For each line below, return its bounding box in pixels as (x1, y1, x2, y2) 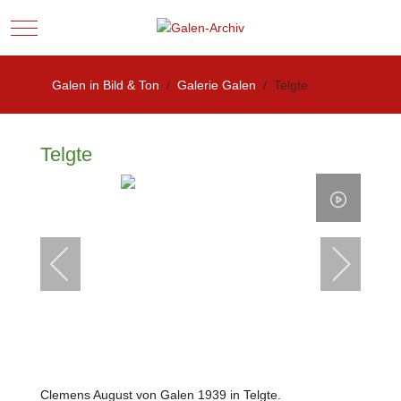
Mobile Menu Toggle (23, 19, 138, 34)
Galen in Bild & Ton (52, 78, 159, 92)
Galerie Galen (177, 78, 256, 92)
